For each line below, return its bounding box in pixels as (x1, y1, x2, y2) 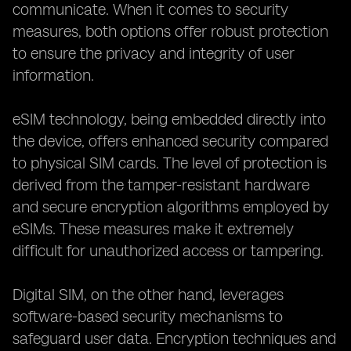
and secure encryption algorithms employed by (13, 197, 329, 216)
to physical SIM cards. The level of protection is (13, 154, 327, 172)
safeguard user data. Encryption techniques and (13, 329, 336, 348)
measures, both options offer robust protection (13, 22, 328, 41)
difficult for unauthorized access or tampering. (13, 241, 324, 260)
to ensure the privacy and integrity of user (13, 44, 295, 63)
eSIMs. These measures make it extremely (13, 219, 294, 238)
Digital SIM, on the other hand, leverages (13, 285, 284, 304)
